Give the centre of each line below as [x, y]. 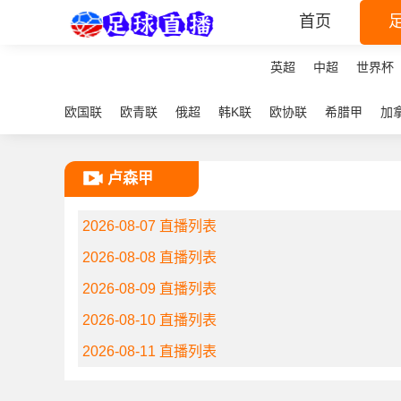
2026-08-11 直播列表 [149, 351]
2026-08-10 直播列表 [149, 320]
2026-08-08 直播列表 [149, 257]
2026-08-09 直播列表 [149, 289]
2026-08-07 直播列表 [149, 226]
